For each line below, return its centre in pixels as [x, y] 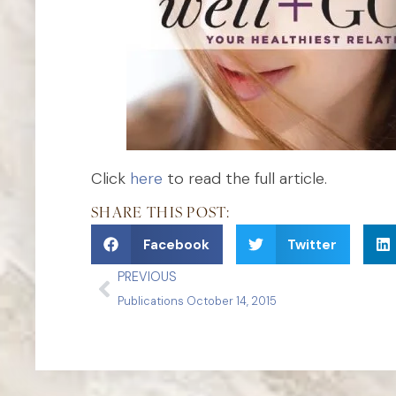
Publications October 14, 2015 [198, 302]
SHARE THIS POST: [160, 214]
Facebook [176, 244]
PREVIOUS [148, 277]
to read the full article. [245, 178]
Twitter [312, 244]
